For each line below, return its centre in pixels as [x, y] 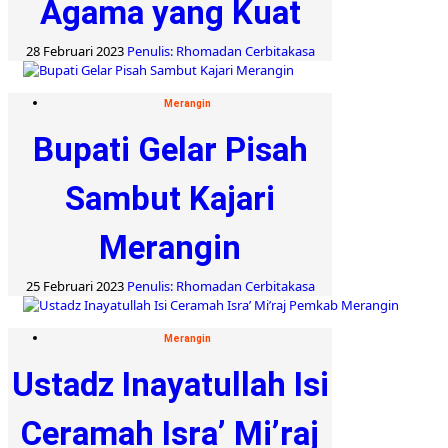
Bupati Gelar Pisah [170, 149]
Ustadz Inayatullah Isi [170, 384]
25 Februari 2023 [76, 285]
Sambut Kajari [170, 198]
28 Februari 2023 [76, 50]
